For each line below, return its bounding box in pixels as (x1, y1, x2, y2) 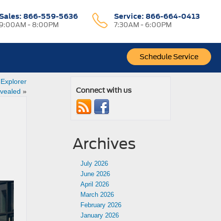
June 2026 (80, 170, 110, 178)
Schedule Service (140, 53, 198, 61)
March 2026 (80, 191, 114, 198)
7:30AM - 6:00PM (114, 21, 172, 29)
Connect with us (76, 86, 132, 94)
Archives (73, 135, 136, 152)
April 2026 (80, 181, 109, 188)
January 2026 (80, 212, 119, 219)
